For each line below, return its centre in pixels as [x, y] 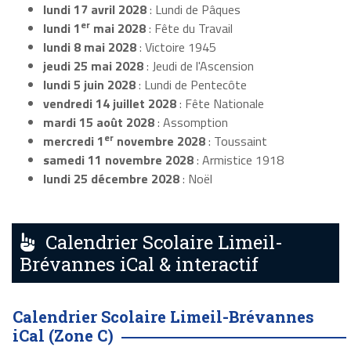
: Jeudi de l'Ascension [199, 66]
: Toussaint [236, 141]
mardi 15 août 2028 [99, 123]
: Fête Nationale [220, 104]
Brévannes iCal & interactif [139, 264]
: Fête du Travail [189, 29]
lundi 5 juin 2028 [89, 85]
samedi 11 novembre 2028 [118, 160]
